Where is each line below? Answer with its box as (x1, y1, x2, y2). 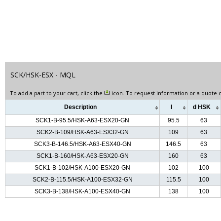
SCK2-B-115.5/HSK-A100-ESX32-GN (32, 176, 133, 184)
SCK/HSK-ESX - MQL (10, 70, 75, 80)
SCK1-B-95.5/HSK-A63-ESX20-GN (36, 117, 129, 124)
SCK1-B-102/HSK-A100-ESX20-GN (35, 164, 130, 172)
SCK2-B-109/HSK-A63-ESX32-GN (36, 129, 129, 136)
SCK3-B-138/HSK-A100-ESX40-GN (35, 188, 130, 195)
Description (64, 104, 97, 111)
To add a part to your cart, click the (10, 89, 104, 97)
